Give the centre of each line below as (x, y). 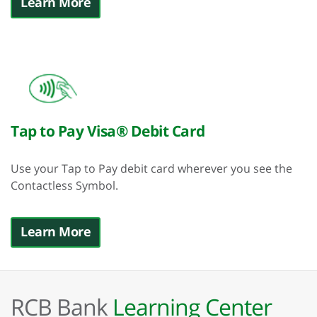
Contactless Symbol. (64, 185)
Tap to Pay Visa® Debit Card (108, 131)
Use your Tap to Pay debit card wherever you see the (151, 168)
